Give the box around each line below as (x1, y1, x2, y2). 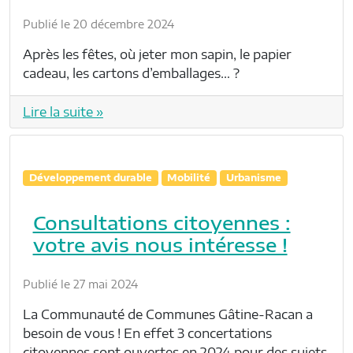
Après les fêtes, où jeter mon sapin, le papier (23, 46, 292, 63)
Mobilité (167, 172, 211, 184)
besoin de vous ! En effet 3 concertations (23, 325, 272, 342)
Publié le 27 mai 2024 (23, 277, 138, 292)
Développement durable (28, 172, 152, 184)
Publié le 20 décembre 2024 (23, 17, 174, 32)
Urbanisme (225, 172, 281, 184)
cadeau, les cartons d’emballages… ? (23, 65, 240, 82)
